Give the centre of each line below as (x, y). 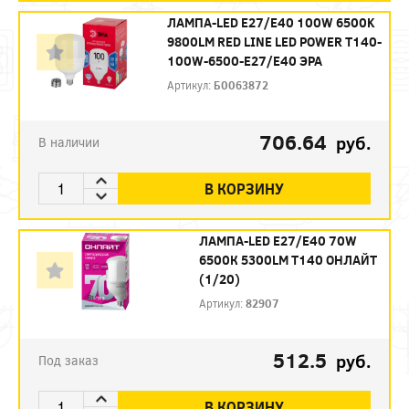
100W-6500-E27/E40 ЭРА (245, 61)
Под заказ (68, 361)
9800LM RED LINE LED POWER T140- (275, 42)
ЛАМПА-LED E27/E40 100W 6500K (272, 23)
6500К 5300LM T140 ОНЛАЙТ (288, 260)
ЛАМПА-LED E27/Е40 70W (278, 241)
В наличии (69, 142)
